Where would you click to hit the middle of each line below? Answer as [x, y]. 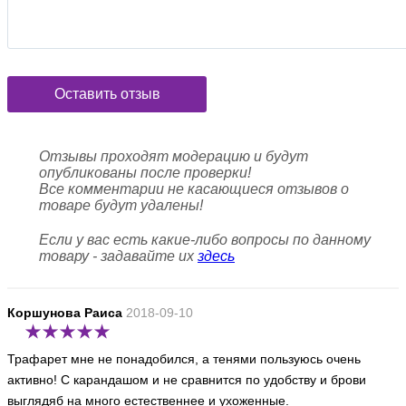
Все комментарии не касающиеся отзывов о [194, 189]
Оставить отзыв [107, 94]
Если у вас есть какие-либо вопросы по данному [205, 240]
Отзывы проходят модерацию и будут [174, 156]
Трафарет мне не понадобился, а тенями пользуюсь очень [184, 359]
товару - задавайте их [118, 256]
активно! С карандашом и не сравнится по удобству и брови [187, 380]
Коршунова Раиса [65, 313]
